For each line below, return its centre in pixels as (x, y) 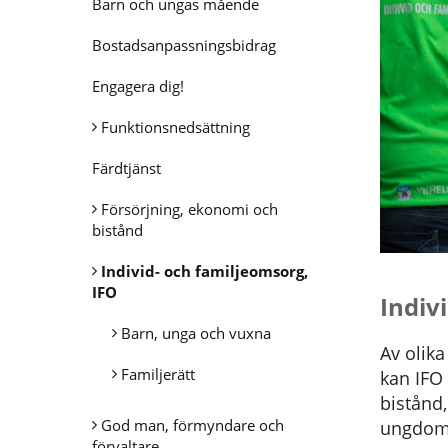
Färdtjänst (126, 168)
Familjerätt (158, 374)
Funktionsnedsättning (175, 127)
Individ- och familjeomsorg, (204, 271)
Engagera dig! (138, 86)
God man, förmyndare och (192, 425)
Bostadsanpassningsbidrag (184, 45)
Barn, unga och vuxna (196, 333)
